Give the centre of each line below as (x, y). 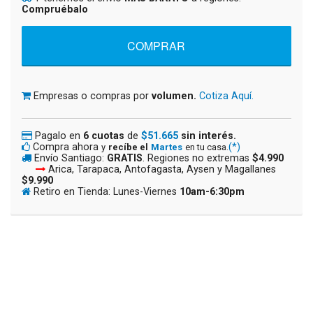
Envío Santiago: (71, 158)
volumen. (174, 96)
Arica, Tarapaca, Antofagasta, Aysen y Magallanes (161, 169)
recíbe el (128, 147)
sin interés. (209, 136)
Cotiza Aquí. (226, 96)
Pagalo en (59, 136)
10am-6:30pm (212, 191)
